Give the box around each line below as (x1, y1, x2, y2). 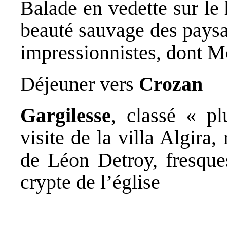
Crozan (139, 72, 203, 95)
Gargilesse (20, 103, 111, 127)
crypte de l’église (20, 170, 160, 194)
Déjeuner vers (20, 72, 139, 95)
